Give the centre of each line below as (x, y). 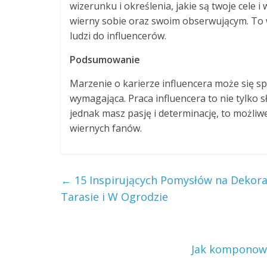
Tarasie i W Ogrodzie (114, 197)
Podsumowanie (105, 60)
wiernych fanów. (106, 128)
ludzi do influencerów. (118, 36)
